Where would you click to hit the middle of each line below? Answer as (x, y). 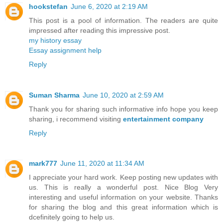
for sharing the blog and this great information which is (123, 207)
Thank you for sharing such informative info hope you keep (123, 109)
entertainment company (163, 119)
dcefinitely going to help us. (72, 217)
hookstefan (48, 6)
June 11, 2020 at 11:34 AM (102, 164)
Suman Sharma (54, 95)
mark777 (43, 164)
